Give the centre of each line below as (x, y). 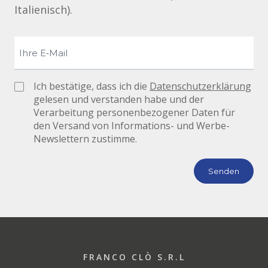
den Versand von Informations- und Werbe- (132, 126)
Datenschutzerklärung (200, 86)
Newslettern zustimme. (85, 139)
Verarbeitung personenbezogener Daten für (134, 112)
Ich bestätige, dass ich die (92, 86)
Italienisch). (43, 10)
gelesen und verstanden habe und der (119, 99)
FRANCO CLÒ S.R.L (134, 257)
